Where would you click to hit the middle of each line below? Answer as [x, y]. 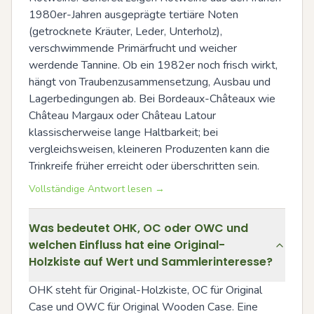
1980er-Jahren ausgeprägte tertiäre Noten [134, 15]
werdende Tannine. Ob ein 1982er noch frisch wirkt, [153, 65]
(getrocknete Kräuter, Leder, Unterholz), [125, 32]
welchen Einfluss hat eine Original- [127, 245]
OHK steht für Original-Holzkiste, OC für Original [145, 290]
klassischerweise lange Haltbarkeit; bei [123, 132]
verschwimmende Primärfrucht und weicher [133, 48]
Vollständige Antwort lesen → [97, 189]
